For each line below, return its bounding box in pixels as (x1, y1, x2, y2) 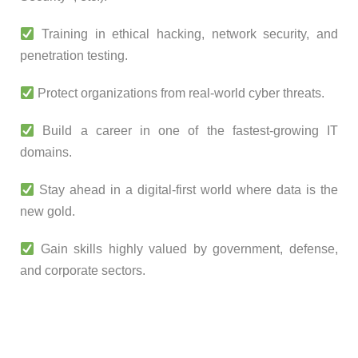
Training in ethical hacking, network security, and (34, 27, 338, 41)
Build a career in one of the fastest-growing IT (34, 124, 338, 137)
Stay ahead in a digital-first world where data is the (34, 183, 338, 197)
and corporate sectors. (20, 264, 145, 277)
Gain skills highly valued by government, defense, (34, 242, 338, 256)
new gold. (20, 205, 75, 218)
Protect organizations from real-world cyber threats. (34, 86, 325, 100)
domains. (20, 145, 72, 159)
